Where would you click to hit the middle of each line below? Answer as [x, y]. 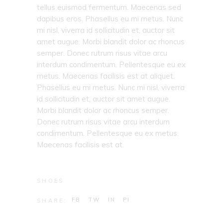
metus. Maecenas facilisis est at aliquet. [106, 76]
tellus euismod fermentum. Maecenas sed [109, 7]
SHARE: [52, 200]
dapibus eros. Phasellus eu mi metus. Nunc [110, 18]
